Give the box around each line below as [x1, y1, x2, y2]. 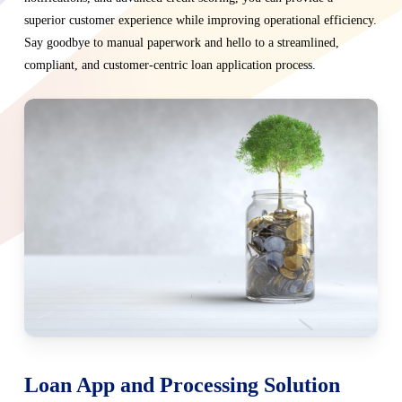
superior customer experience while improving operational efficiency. [24, 13, 378, 28]
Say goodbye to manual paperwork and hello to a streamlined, [24, 36, 340, 50]
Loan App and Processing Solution [24, 373, 341, 398]
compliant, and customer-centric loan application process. [24, 58, 317, 73]
